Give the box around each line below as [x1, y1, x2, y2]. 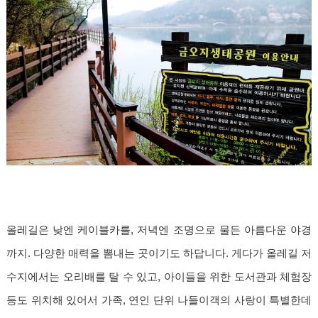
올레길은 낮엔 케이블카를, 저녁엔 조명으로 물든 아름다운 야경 [6, 224, 312, 236]
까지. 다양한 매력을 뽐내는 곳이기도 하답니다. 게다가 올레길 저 [6, 248, 312, 260]
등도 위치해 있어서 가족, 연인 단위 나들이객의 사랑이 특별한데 [6, 295, 312, 307]
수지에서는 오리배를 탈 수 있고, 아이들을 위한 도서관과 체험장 [6, 271, 312, 283]
